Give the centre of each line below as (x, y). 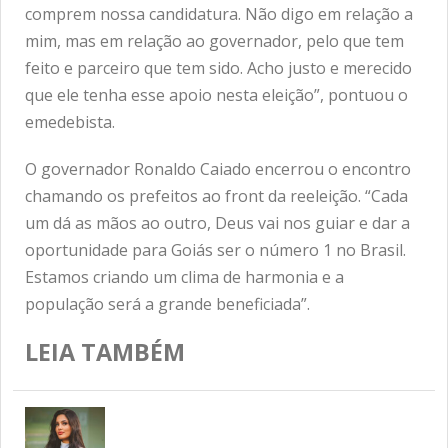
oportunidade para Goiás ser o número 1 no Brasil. (215, 250)
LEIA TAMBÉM (105, 352)
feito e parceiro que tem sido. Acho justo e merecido (218, 68)
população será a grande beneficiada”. (167, 304)
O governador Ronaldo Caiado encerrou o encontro (218, 169)
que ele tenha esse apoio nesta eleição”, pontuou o (216, 95)
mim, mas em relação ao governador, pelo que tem (214, 41)
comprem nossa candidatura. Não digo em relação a (219, 14)
